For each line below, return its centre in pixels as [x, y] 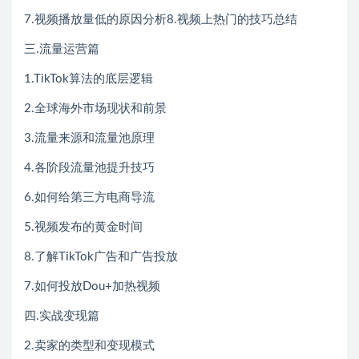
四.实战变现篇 [62, 316]
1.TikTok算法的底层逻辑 [89, 79]
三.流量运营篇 [62, 49]
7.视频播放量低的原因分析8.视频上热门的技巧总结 [161, 19]
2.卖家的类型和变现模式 [89, 345]
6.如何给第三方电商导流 [89, 197]
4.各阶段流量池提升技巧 [89, 167]
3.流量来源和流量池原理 [89, 138]
